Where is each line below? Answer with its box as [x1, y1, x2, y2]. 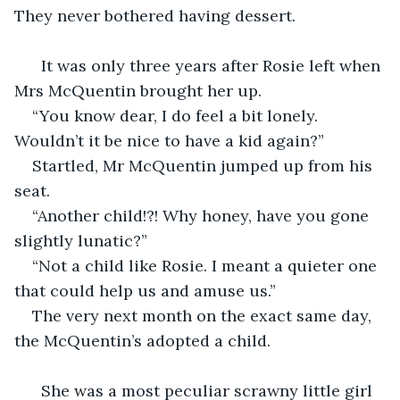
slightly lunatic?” [14, 229, 147, 251]
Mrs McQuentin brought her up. [14, 79, 262, 101]
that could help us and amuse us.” [14, 279, 276, 301]
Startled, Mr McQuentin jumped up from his [32, 154, 377, 176]
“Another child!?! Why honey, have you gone [32, 204, 373, 226]
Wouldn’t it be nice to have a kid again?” [14, 129, 324, 151]
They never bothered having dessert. [14, 4, 300, 26]
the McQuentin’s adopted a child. [14, 329, 271, 351]
